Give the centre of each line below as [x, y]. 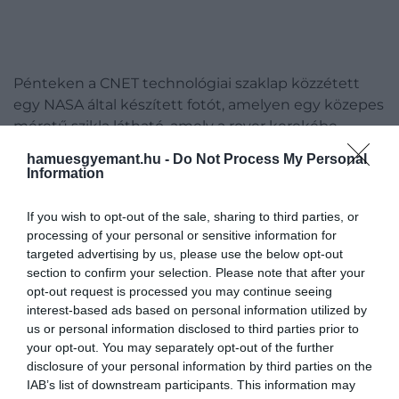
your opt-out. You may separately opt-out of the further [180, 347]
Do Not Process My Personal [270, 159]
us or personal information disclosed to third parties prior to [193, 329]
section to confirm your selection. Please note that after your [196, 273]
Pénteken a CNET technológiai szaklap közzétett [187, 83]
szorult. [39, 147]
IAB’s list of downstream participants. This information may [191, 385]
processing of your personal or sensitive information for [182, 235]
